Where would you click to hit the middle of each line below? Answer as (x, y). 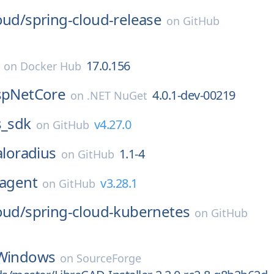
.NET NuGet (117, 95)
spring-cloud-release (94, 19)
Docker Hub (50, 66)
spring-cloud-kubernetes (108, 211)
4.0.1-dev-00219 (194, 95)
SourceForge (109, 258)
